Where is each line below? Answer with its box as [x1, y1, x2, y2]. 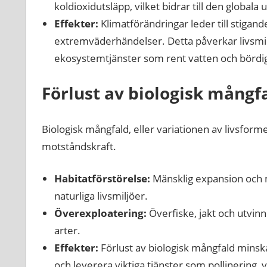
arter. [54, 223, 80, 238]
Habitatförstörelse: [54, 172, 150, 186]
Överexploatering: [54, 206, 147, 221]
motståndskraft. [41, 139, 116, 153]
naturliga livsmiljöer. [54, 189, 148, 203]
